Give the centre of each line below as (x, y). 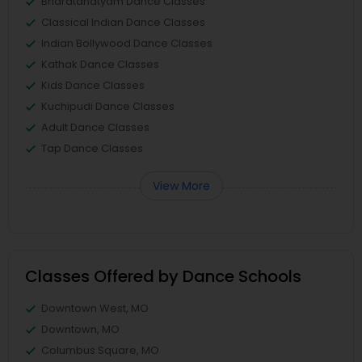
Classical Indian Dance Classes (123, 22)
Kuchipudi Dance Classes (108, 106)
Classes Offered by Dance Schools (163, 276)
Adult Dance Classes (95, 127)
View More (181, 186)
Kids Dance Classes (93, 85)
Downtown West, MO (95, 308)
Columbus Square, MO (100, 350)
